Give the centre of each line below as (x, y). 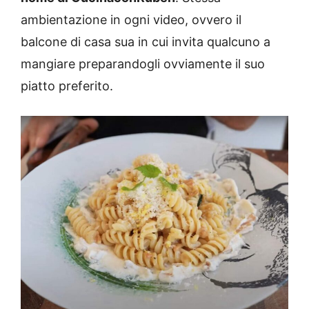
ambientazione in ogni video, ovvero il (131, 20)
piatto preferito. (67, 86)
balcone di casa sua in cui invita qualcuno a (146, 42)
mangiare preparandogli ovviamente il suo (143, 64)
